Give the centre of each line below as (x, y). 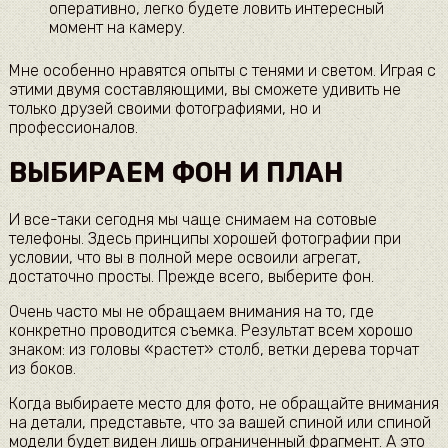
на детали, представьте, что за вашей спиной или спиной (219, 422)
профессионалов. (73, 128)
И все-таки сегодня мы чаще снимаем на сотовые (192, 219)
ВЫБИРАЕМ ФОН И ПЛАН (175, 173)
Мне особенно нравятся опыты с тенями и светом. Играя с (222, 71)
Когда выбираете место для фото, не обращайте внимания (223, 403)
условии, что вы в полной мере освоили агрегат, (184, 257)
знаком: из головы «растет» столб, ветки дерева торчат (213, 349)
